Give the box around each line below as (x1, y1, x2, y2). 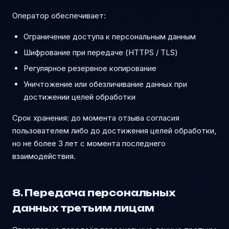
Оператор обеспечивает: (12, 11, 106, 20)
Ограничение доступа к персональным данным (24, 32, 196, 41)
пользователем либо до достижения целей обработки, (12, 126, 216, 135)
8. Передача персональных (12, 187, 175, 198)
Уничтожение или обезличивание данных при (24, 79, 187, 89)
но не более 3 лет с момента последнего (12, 139, 166, 148)
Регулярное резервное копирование (24, 63, 156, 73)
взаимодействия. (12, 151, 76, 161)
